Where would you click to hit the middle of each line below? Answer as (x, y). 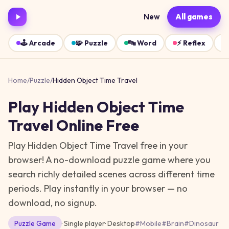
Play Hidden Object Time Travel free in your (98, 145)
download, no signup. (53, 203)
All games (194, 17)
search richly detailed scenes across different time (111, 174)
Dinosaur (204, 223)
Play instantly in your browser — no (115, 188)
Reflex (194, 43)
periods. (25, 188)
